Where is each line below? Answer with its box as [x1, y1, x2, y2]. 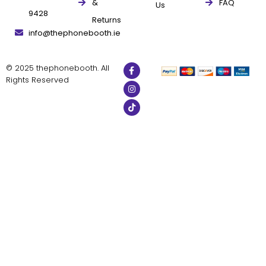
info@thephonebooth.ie [28, 27, 121, 39]
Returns [91, 14, 121, 26]
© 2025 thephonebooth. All [6, 62, 109, 74]
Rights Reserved [6, 74, 69, 85]
